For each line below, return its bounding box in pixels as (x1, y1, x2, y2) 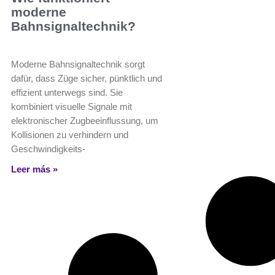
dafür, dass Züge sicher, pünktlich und (11, 73, 162, 84)
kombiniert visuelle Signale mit (11, 101, 132, 112)
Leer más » (11, 164, 58, 175)
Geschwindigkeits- (11, 144, 85, 155)
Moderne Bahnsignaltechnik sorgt (11, 59, 145, 70)
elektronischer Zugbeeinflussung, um (11, 115, 158, 126)
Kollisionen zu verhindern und (11, 130, 128, 141)
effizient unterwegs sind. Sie (11, 87, 123, 98)
